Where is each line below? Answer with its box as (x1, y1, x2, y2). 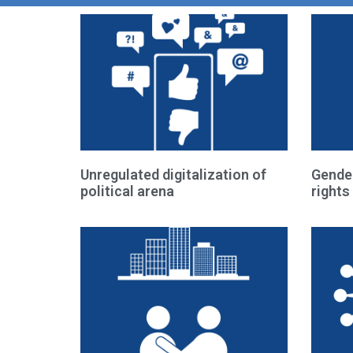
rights (310, 183, 350, 200)
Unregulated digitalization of (80, 166, 266, 184)
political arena (80, 183, 174, 200)
